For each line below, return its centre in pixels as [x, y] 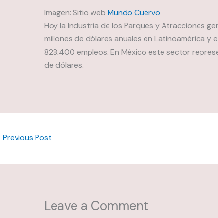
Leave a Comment [96, 206]
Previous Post [26, 138]
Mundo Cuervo [134, 12]
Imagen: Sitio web [76, 12]
